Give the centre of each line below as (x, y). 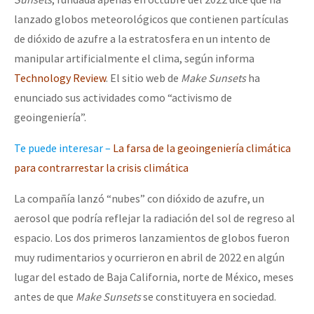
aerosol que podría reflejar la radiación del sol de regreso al (155, 218)
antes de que (45, 296)
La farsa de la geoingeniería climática (202, 148)
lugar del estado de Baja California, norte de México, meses (154, 277)
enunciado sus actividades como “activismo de (123, 97)
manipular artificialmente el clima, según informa (134, 58)
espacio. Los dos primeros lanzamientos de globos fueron (152, 237)
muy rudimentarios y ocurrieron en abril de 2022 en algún (149, 257)
